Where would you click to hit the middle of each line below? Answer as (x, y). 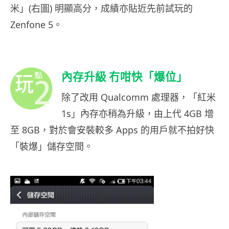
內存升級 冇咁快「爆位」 (124, 77)
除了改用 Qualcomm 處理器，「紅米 (139, 97)
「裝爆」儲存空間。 (52, 146)
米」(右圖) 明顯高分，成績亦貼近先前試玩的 (101, 8)
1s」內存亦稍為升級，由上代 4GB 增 (138, 114)
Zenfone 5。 (36, 25)
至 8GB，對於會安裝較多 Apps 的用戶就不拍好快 (112, 130)
